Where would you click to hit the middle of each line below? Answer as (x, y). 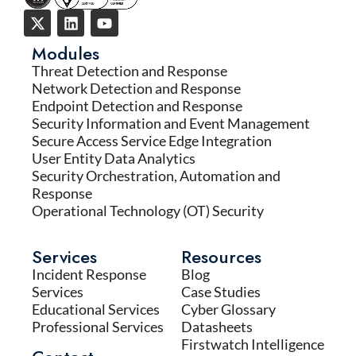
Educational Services (96, 310)
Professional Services (98, 327)
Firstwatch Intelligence (253, 344)
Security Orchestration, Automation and (156, 176)
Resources (221, 257)
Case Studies (221, 292)
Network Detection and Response (136, 89)
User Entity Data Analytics (114, 159)
